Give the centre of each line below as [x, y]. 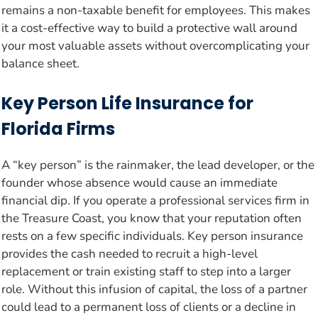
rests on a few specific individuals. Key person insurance [152, 236]
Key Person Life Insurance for [127, 103]
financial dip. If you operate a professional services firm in [155, 200]
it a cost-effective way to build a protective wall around [149, 28]
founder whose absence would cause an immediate [139, 182]
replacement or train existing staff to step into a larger [146, 271]
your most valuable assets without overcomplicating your [155, 46]
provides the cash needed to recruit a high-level [130, 253]
